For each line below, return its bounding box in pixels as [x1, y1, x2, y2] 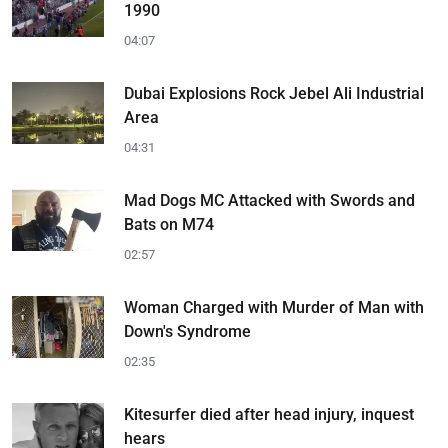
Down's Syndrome [124, 321, 251, 341]
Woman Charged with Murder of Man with [124, 297, 424, 317]
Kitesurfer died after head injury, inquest [124, 404, 414, 424]
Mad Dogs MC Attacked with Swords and [124, 190, 415, 210]
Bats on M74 [124, 214, 214, 234]
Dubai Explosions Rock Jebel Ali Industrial [124, 83, 424, 103]
